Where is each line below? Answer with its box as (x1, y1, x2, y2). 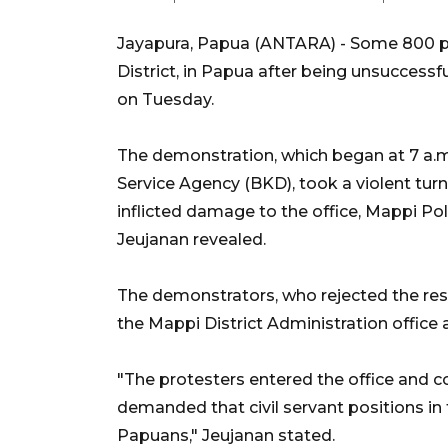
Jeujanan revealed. (117, 229, 266, 249)
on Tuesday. (117, 89, 214, 109)
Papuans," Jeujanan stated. (117, 425, 335, 445)
